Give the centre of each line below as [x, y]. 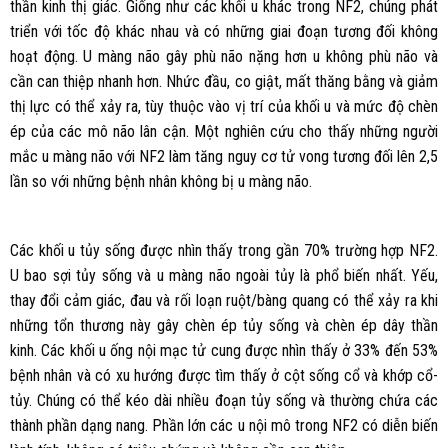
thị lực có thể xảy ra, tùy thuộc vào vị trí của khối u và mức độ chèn [224, 106]
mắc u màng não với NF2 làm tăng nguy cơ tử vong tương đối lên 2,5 [224, 156]
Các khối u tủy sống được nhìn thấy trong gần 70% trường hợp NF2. [224, 251]
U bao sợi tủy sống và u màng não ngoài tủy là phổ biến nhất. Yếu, [224, 276]
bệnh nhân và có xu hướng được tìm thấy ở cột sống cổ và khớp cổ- [224, 376]
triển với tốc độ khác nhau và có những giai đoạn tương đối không [224, 31]
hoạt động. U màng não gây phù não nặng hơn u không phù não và [224, 56]
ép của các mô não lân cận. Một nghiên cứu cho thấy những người [224, 131]
